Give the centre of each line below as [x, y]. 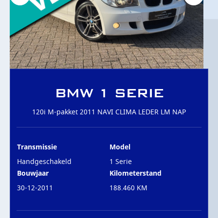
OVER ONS [52, 18]
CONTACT [47, 47]
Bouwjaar [33, 173]
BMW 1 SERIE [109, 93]
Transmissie [37, 146]
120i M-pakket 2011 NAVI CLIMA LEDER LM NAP [109, 112]
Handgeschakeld [44, 162]
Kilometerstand [136, 173]
